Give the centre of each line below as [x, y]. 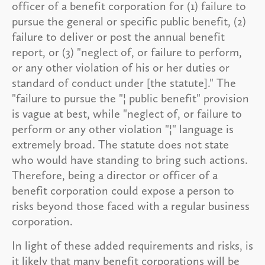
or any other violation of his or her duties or [121, 67]
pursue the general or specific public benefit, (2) [129, 21]
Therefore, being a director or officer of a [115, 175]
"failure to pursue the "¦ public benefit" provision [130, 98]
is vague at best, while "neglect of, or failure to [127, 113]
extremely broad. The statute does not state [120, 144]
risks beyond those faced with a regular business [131, 206]
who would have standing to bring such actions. [130, 159]
